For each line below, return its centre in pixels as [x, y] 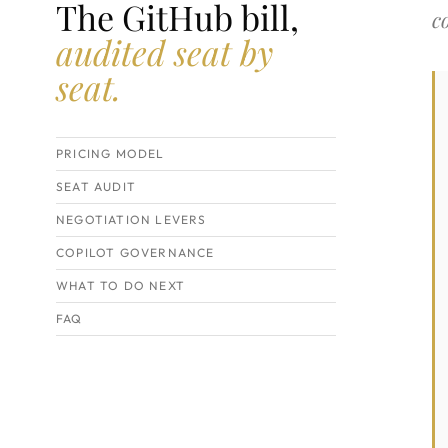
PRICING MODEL [110, 153]
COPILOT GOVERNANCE [135, 252]
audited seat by [164, 52]
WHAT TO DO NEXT [120, 285]
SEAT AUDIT [96, 186]
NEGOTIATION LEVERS [131, 219]
